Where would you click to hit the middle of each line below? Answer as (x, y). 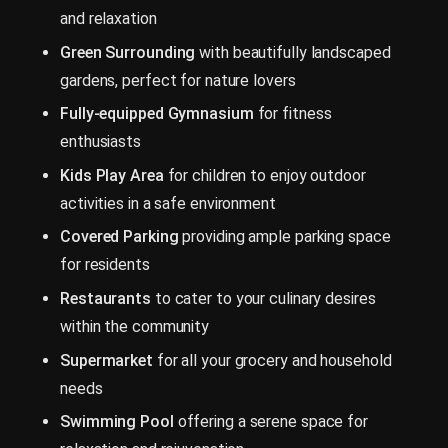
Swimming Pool (117, 422)
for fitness (292, 114)
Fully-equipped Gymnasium (157, 114)
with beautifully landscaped (293, 52)
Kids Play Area (112, 175)
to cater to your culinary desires (263, 298)
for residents (105, 265)
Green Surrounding (128, 52)
